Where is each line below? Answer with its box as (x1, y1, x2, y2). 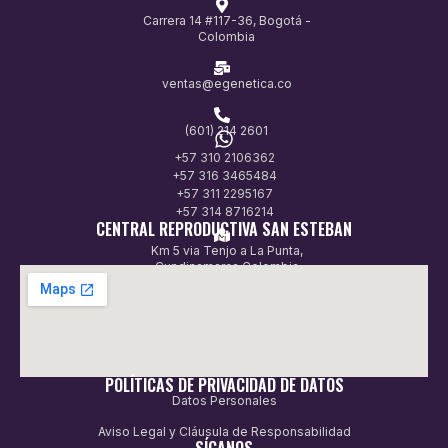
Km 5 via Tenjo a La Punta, (150, 242, 303, 258)
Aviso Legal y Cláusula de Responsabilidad (97, 423, 351, 439)
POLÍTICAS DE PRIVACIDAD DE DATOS (104, 372, 344, 397)
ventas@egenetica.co (161, 75, 292, 91)
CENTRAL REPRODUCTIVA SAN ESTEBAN (96, 216, 352, 241)
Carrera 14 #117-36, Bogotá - (142, 12, 311, 28)
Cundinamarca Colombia (154, 258, 299, 274)
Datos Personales (171, 392, 277, 408)
